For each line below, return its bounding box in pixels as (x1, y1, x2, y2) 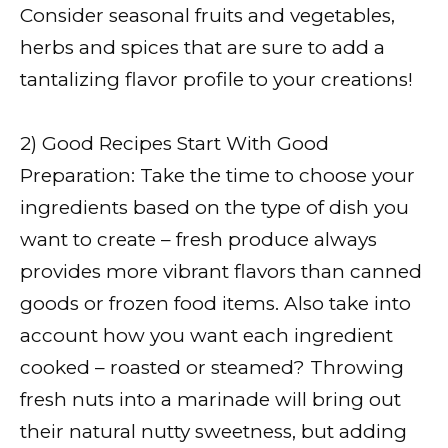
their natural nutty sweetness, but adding (20, 419, 407, 443)
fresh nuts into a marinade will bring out (20, 387, 401, 411)
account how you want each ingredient (20, 323, 393, 347)
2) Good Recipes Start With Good (20, 131, 329, 155)
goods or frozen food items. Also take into (20, 291, 411, 315)
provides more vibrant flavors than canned (20, 259, 422, 283)
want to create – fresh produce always (20, 227, 377, 251)
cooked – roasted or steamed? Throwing (20, 355, 404, 379)
